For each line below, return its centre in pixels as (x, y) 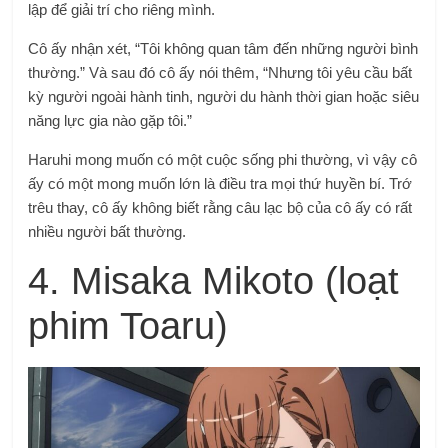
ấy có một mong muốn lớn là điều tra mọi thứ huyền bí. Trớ (220, 183)
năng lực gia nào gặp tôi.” (110, 120)
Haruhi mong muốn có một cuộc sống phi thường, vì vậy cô (223, 159)
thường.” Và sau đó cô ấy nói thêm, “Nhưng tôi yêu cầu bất (220, 72)
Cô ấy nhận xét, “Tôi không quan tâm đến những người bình (223, 48)
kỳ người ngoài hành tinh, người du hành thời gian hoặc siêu (224, 96)
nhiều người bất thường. (107, 231)
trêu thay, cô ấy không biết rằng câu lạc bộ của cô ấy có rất (220, 207)
